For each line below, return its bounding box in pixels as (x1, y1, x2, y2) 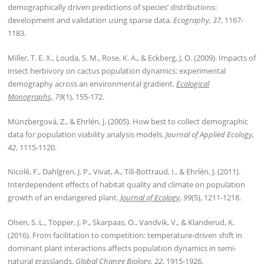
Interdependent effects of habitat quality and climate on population (8, 179, 246, 190)
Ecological (176, 78, 210, 90)
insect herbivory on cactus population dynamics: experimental (8, 65, 226, 77)
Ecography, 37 (173, 15, 222, 26)
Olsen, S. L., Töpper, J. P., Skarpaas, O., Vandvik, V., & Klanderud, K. (8, 217, 235, 228)
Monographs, (8, 91, 54, 103)
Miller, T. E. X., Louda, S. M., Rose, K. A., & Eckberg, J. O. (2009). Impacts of (8, 52, 256, 64)
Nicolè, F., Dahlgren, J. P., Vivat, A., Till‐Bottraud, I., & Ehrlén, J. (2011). (8, 166, 241, 177)
